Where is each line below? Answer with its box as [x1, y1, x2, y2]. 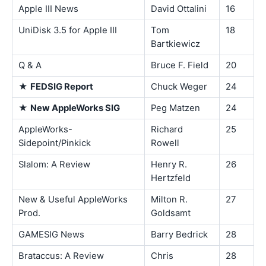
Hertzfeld [151, 172, 191, 183]
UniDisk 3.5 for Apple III [18, 24, 117, 36]
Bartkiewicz [151, 38, 200, 49]
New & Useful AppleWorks [18, 194, 128, 205]
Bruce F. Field [151, 59, 208, 71]
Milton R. [151, 194, 188, 205]
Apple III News [18, 3, 78, 14]
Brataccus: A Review [18, 250, 104, 261]
